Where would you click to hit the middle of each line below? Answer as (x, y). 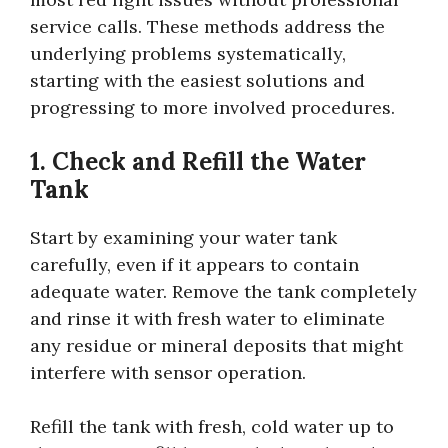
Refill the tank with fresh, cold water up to (212, 426)
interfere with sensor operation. (168, 372)
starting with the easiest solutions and (197, 80)
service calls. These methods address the (207, 26)
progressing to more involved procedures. (212, 107)
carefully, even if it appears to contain (194, 264)
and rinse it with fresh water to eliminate (207, 318)
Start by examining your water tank (183, 237)
